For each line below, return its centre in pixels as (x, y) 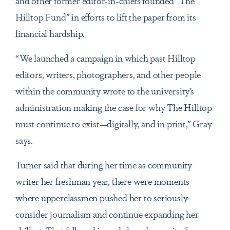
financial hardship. (50, 33)
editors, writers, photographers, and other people (108, 74)
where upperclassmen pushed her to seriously (102, 197)
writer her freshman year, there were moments (103, 181)
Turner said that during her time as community (104, 165)
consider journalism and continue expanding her (107, 214)
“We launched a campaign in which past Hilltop (106, 58)
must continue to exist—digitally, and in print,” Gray (114, 123)
